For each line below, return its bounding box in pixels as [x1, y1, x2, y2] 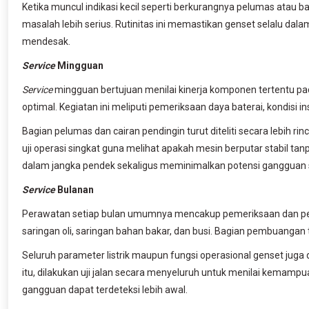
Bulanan [55, 183, 94, 195]
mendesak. [22, 35, 70, 47]
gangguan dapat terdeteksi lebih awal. [22, 283, 188, 295]
